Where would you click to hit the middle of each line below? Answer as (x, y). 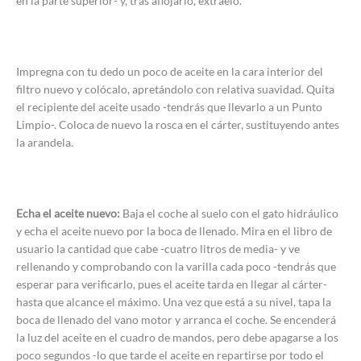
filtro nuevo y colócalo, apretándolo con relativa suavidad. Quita (175, 89)
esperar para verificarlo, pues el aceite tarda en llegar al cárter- (172, 284)
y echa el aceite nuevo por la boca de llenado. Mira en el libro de (174, 230)
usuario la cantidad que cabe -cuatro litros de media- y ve (158, 248)
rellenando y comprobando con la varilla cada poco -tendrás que (176, 266)
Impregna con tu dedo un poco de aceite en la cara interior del (170, 71)
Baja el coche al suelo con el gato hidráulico (230, 213)
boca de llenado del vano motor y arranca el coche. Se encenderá (176, 319)
